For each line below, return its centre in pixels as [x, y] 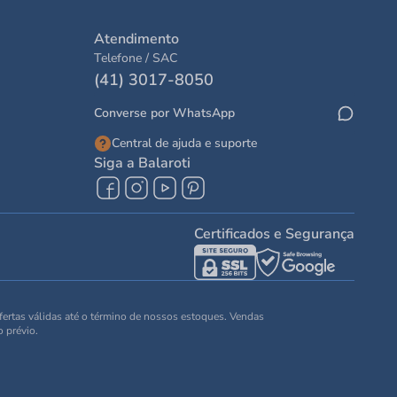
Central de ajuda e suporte [184, 143]
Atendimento [136, 39]
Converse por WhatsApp [164, 113]
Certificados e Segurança [274, 234]
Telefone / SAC [136, 58]
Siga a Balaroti [142, 163]
